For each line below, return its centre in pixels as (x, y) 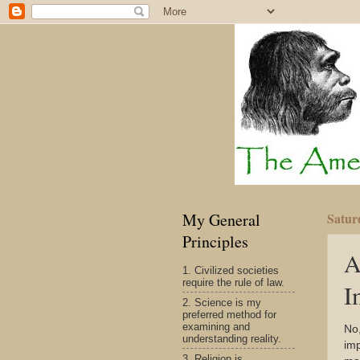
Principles (215, 241)
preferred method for (229, 314)
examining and (216, 326)
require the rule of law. (233, 282)
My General (221, 220)
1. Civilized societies (231, 270)
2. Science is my (222, 302)
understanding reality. (232, 338)
